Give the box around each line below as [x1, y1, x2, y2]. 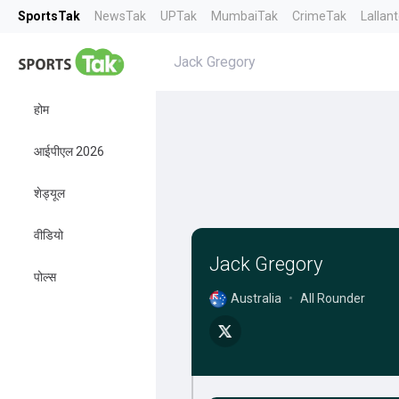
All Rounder [299, 291, 365, 305]
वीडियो [34, 228, 63, 242]
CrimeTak [292, 9, 346, 23]
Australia [230, 291, 281, 305]
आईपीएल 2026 [34, 144, 104, 159]
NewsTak [94, 9, 146, 23]
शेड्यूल [34, 186, 65, 200]
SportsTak [18, 9, 80, 23]
